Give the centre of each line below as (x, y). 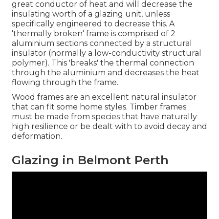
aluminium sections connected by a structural (102, 44)
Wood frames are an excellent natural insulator (104, 97)
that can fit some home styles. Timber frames (99, 107)
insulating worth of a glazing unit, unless (91, 14)
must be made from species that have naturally (104, 117)
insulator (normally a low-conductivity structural (107, 53)
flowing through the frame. (65, 83)
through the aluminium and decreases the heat (106, 73)
